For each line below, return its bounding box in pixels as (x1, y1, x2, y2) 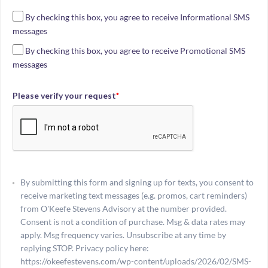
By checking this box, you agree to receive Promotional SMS (25, 45, 246, 56)
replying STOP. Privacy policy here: (20, 243, 149, 254)
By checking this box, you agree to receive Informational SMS (25, 12, 250, 23)
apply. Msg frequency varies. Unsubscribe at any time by (20, 230, 226, 240)
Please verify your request (13, 90, 116, 101)
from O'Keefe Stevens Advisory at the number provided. (20, 203, 227, 214)
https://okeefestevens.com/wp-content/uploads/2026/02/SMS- (20, 256, 251, 267)
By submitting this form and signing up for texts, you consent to (20, 177, 254, 188)
